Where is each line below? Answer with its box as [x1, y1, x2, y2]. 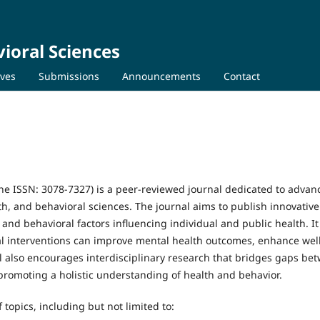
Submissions [38, 69, 99, 83]
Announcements [121, 69, 201, 83]
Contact [223, 69, 260, 83]
